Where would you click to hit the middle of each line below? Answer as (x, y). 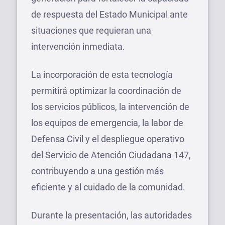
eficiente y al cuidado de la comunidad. (108, 187)
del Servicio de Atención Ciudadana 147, (111, 155)
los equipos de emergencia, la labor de (107, 123)
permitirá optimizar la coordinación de (106, 90)
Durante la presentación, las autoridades (111, 215)
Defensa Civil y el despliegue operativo (108, 139)
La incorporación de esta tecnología (102, 74)
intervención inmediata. (78, 46)
